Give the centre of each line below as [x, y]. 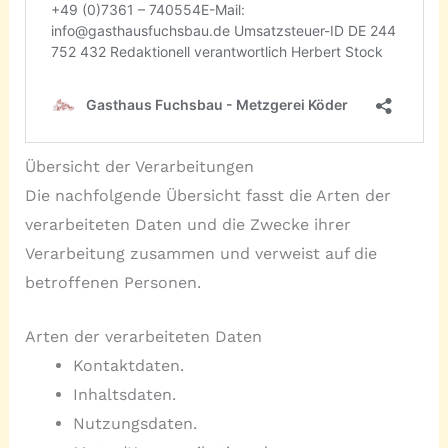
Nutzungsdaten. [134, 424]
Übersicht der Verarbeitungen [139, 166]
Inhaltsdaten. [124, 395]
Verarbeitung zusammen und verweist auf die [200, 253]
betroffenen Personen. [112, 282]
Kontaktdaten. [128, 366]
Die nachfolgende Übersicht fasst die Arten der [207, 195]
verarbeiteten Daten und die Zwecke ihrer [187, 224]
